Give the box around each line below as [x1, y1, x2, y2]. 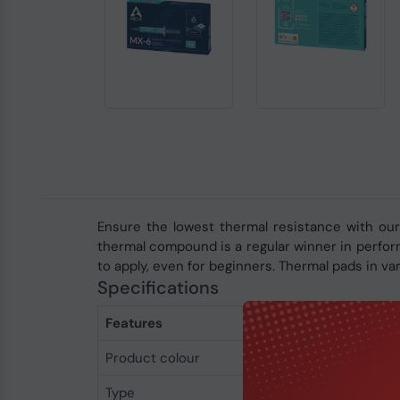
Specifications [96, 276, 219, 299]
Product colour [104, 349, 200, 367]
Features [104, 314, 162, 332]
